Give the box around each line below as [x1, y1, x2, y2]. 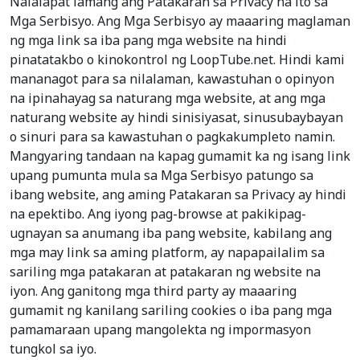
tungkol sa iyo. [10, 340, 96, 358]
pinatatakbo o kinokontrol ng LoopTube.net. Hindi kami [10, 51, 345, 69]
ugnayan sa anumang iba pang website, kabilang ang [10, 224, 332, 243]
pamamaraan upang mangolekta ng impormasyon [10, 321, 311, 339]
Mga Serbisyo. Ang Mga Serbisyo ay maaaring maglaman [10, 12, 350, 31]
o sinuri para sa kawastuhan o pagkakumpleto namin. [10, 128, 335, 146]
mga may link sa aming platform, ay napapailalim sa [10, 243, 325, 262]
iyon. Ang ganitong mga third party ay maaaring [10, 282, 297, 301]
